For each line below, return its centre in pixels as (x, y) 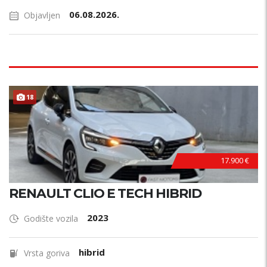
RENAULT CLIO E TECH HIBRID (105, 193)
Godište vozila (51, 218)
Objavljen (42, 15)
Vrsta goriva (47, 253)
